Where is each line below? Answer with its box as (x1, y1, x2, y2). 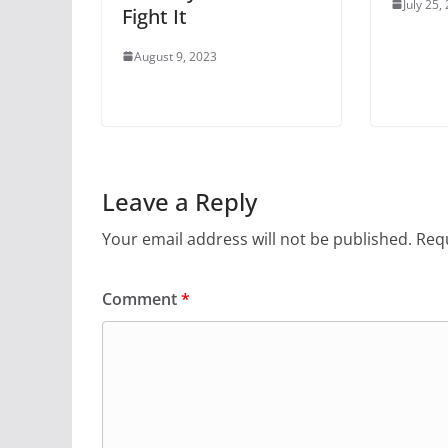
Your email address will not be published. (102, 227, 412, 250)
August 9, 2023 (134, 47, 217, 65)
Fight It (122, 2, 187, 30)
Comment (102, 287, 181, 310)
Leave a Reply (102, 184, 257, 218)
